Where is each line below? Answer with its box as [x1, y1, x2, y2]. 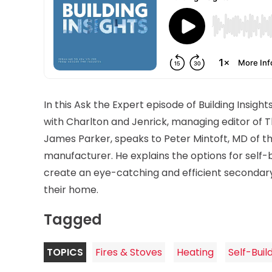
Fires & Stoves [95, 245, 162, 259]
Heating [177, 245, 214, 259]
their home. [44, 183, 98, 197]
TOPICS [47, 245, 83, 259]
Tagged [44, 209, 102, 229]
